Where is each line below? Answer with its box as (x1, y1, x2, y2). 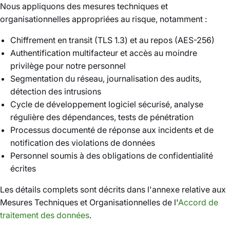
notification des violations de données (10, 138, 155, 148)
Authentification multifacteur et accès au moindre (10, 48, 197, 58)
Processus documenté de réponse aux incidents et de (10, 125, 214, 135)
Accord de (178, 197, 218, 207)
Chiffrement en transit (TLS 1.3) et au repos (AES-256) (10, 35, 215, 45)
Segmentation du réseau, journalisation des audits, (10, 73, 201, 84)
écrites (10, 163, 36, 174)
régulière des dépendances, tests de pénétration (10, 112, 194, 122)
